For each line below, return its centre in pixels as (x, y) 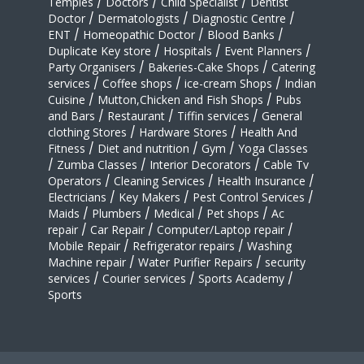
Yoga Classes (273, 148)
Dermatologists (139, 18)
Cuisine (67, 99)
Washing (269, 245)
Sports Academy (241, 278)
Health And (269, 132)
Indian (300, 83)
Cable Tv (286, 164)
